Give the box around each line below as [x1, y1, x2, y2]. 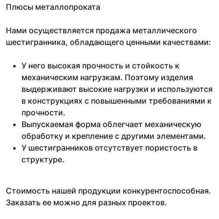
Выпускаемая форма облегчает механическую [22, 119, 201, 129]
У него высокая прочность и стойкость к [22, 60, 179, 70]
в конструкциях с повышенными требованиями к [22, 95, 212, 106]
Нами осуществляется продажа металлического [6, 25, 197, 35]
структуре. [22, 154, 65, 164]
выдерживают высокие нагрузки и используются [22, 84, 213, 94]
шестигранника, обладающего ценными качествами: [6, 37, 211, 47]
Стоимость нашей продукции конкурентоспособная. [6, 185, 211, 196]
